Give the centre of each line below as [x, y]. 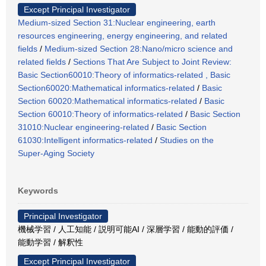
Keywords [38, 190]
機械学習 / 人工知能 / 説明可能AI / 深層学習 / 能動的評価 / [126, 229]
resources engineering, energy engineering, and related [123, 35]
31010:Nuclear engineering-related [83, 127]
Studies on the [187, 140]
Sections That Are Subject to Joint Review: [152, 61]
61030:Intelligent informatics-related [85, 140]
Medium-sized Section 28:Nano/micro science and [139, 48]
